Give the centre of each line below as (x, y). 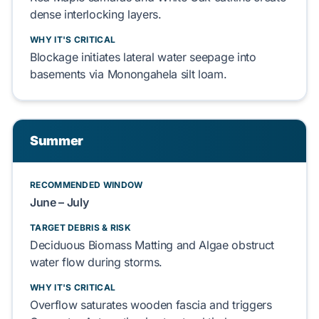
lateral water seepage (178, 57)
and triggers (239, 305)
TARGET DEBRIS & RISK (80, 228)
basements (58, 74)
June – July (59, 202)
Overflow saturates (80, 305)
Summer (57, 141)
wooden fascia (168, 305)
